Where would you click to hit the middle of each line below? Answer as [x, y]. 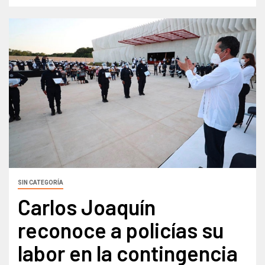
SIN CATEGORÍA [41, 182]
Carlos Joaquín [87, 206]
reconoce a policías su [121, 230]
